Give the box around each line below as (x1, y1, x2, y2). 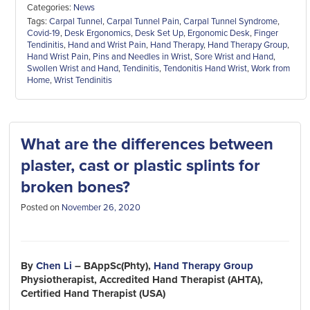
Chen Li (36, 259, 73, 272)
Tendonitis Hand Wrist (163, 62, 247, 74)
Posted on (21, 202, 62, 214)
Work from (250, 62, 290, 74)
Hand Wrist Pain (26, 51, 89, 62)
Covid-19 (26, 27, 60, 39)
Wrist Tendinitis (53, 74, 112, 86)
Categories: (26, 1, 73, 13)
